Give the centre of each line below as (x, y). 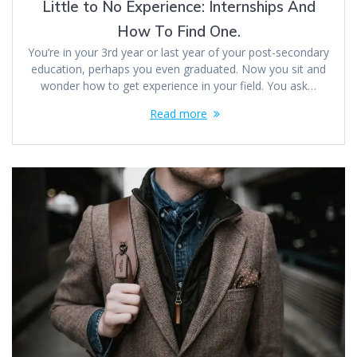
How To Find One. (178, 31)
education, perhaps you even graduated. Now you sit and (178, 69)
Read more (178, 113)
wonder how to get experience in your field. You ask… (178, 85)
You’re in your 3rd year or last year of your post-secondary (178, 52)
